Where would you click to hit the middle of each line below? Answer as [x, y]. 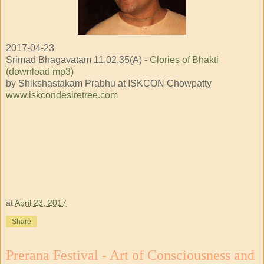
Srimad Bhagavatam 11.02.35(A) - [78, 60]
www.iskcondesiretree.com [62, 95]
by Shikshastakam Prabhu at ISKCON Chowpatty [109, 83]
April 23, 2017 [41, 203]
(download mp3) [40, 71]
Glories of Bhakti [184, 60]
